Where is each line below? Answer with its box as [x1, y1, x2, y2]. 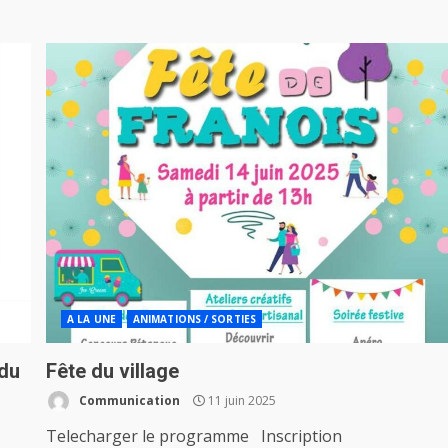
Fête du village [46, 359, 180, 383]
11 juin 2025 [205, 391, 277, 409]
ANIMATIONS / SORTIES [132, 312, 256, 326]
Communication [76, 391, 181, 409]
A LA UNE [67, 312, 116, 326]
